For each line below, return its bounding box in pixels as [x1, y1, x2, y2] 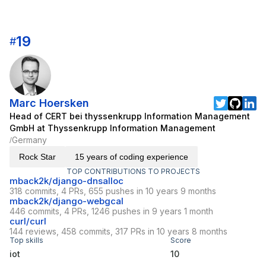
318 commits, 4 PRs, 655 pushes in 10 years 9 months [9, 186, 216, 197]
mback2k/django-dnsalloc [9, 175, 123, 187]
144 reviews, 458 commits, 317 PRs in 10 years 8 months [9, 226, 227, 237]
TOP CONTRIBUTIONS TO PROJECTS [66, 167, 200, 176]
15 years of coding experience [75, 152, 188, 162]
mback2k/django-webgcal [9, 195, 123, 207]
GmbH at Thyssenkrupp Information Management [9, 123, 216, 134]
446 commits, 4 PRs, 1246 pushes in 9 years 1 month [9, 206, 213, 217]
